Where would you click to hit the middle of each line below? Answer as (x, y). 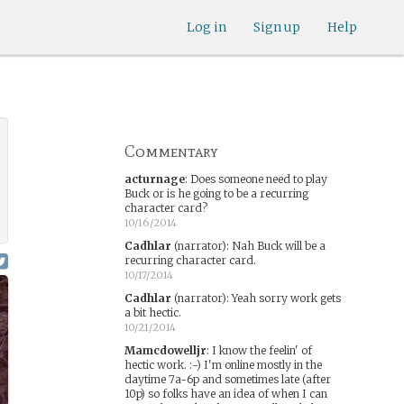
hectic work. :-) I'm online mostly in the (223, 365)
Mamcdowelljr (165, 350)
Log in (207, 27)
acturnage (154, 179)
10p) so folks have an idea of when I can (225, 394)
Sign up (277, 27)
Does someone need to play (258, 179)
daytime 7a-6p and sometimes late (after (227, 379)
